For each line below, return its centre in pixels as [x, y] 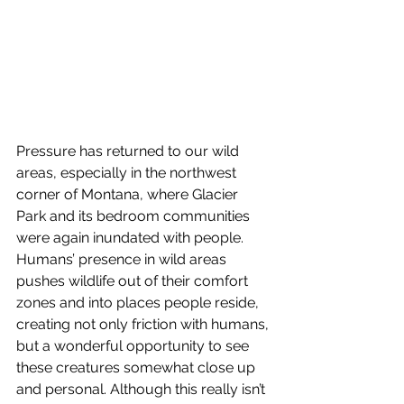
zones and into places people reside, [139, 303]
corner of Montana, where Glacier [129, 195]
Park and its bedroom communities [135, 216]
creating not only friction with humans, [144, 325]
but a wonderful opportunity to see [134, 346]
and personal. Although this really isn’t [142, 390]
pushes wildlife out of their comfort [134, 281]
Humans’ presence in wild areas [123, 260]
